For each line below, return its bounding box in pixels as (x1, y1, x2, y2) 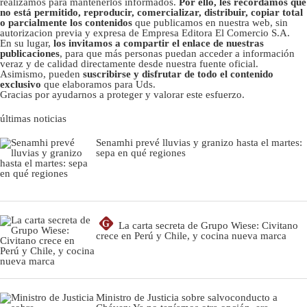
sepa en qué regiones (96, 147, 186, 159)
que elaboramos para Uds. (41, 79, 156, 90)
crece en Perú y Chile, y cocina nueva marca (96, 230, 286, 242)
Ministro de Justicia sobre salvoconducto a (96, 292, 278, 304)
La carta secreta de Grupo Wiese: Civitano (119, 220, 298, 232)
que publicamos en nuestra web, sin (135, 17, 288, 29)
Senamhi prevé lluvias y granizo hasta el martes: (96, 137, 302, 149)
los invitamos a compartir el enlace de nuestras (53, 38, 264, 49)
